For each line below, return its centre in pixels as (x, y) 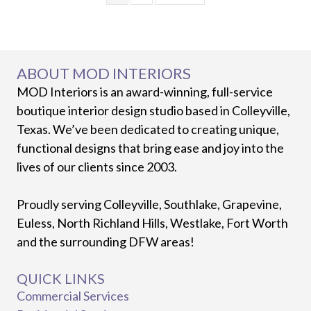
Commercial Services (73, 296)
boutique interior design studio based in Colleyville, (153, 111)
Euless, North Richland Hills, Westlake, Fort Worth (152, 223)
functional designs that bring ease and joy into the (150, 148)
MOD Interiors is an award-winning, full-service (145, 92)
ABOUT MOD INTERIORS (104, 74)
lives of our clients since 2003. (97, 167)
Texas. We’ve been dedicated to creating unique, (148, 129)
